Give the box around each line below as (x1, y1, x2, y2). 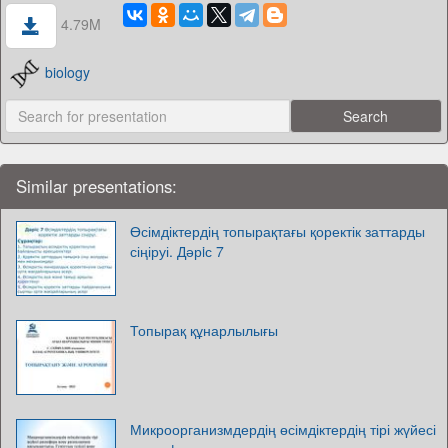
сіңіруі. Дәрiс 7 (130, 241, 224, 262)
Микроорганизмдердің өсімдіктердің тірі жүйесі (130, 419, 436, 440)
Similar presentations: (16, 174, 177, 199)
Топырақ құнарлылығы (130, 320, 278, 341)
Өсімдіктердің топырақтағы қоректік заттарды (130, 221, 425, 242)
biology (45, 61, 91, 82)
